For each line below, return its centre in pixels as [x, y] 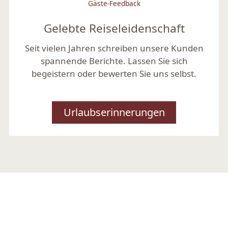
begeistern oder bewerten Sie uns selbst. [114, 74]
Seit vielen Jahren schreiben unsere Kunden [114, 48]
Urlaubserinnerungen [114, 112]
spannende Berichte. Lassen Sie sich [114, 61]
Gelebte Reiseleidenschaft [114, 28]
